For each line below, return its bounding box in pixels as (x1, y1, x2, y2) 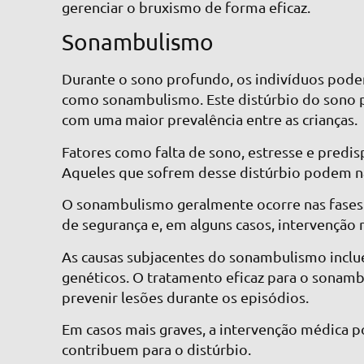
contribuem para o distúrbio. (62, 340, 252, 357)
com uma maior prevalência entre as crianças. (62, 110, 362, 128)
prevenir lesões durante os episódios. (62, 288, 310, 305)
